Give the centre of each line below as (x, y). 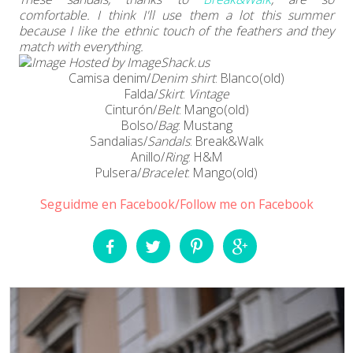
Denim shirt (183, 78)
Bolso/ (139, 125)
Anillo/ (147, 156)
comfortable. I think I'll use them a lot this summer (176, 15)
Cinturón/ (130, 109)
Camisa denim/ (110, 78)
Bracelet (164, 172)
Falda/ (141, 93)
